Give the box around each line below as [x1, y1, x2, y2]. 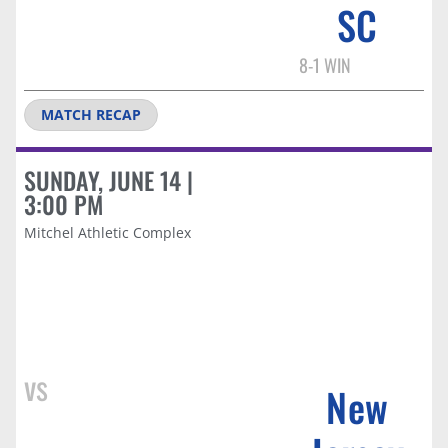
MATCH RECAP [41, 104, 141, 124]
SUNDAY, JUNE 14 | [24, 161, 193, 198]
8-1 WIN [298, 51, 351, 78]
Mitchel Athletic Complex [24, 222, 191, 242]
